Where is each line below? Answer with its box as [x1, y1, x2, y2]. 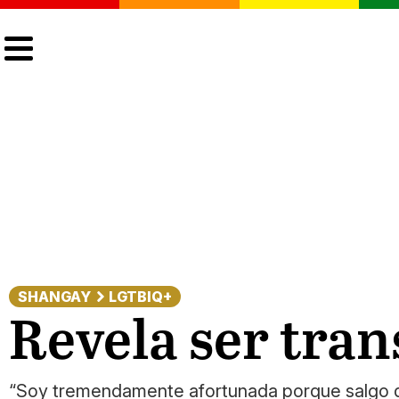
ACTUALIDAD [253, 11, 359, 29]
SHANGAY [18, 288, 91, 305]
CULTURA [42, 11, 119, 29]
